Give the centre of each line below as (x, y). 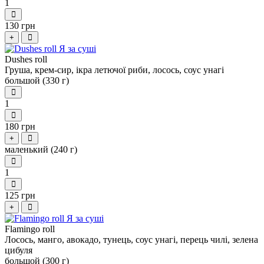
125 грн (20, 196)
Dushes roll (26, 60)
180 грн (20, 127)
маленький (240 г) (41, 150)
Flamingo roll (30, 229)
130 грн (20, 26)
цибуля (19, 250)
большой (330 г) (37, 81)
